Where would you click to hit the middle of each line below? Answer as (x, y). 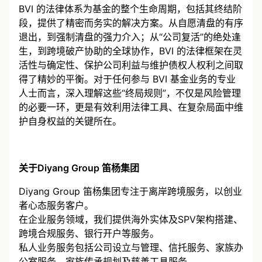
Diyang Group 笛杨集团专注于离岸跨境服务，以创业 (130, 191)
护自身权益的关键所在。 (70, 121)
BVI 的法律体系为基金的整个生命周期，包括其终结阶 (130, 8)
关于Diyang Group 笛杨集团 (79, 168)
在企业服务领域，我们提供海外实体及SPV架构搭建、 (131, 219)
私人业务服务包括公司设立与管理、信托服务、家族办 (131, 247)
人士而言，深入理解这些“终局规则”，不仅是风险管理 (130, 93)
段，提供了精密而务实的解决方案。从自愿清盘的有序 (131, 23)
